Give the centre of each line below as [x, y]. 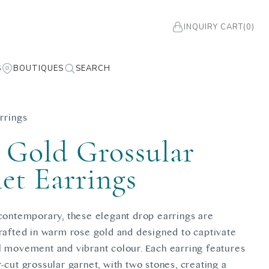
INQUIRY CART [213, 27]
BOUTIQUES [38, 68]
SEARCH [93, 68]
